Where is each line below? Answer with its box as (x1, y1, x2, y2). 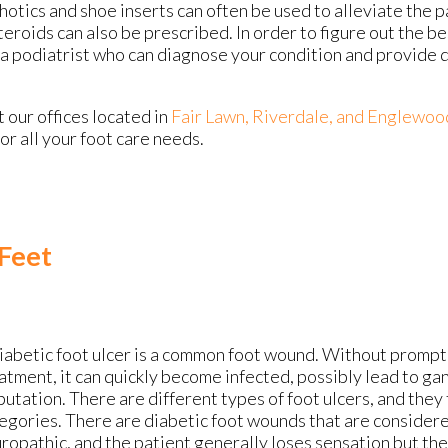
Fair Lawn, (171, 105, 252, 128)
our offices (8, 105, 89, 128)
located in (89, 105, 171, 128)
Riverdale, (252, 105, 336, 128)
